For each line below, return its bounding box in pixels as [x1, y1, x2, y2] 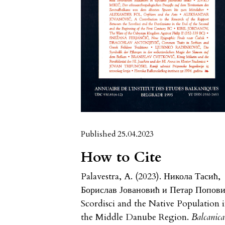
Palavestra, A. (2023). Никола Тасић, [81, 170, 221, 183]
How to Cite [81, 147, 162, 167]
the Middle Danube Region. [81, 210, 192, 223]
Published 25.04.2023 [81, 128, 154, 140]
